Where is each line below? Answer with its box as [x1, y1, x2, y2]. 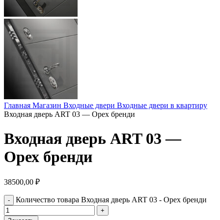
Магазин [32, 101, 63, 110]
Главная [4, 101, 32, 110]
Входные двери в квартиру [117, 101, 207, 110]
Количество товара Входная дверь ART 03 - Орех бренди [16, 195, 207, 204]
